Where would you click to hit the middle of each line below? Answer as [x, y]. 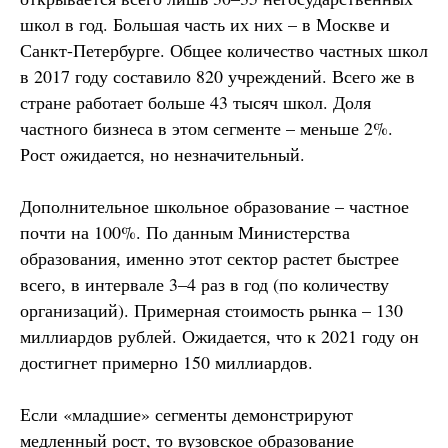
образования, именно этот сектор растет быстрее [209, 257]
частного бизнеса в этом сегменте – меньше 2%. [206, 127]
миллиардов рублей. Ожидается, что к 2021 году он [219, 335]
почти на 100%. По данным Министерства [185, 231]
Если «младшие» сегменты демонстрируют [186, 413]
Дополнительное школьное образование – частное [214, 205]
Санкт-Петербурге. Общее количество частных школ [224, 49]
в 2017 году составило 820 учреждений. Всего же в [217, 75]
